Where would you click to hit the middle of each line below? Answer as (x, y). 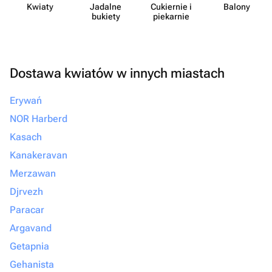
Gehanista (32, 264)
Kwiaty (40, 7)
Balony (237, 7)
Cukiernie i (171, 7)
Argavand (31, 228)
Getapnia (29, 246)
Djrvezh (26, 192)
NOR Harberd (39, 119)
